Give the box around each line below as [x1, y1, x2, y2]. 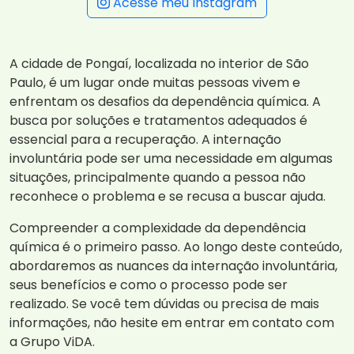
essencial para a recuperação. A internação [9, 130, 281, 149]
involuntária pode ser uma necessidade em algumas [9, 149, 333, 168]
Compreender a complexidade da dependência [9, 219, 306, 238]
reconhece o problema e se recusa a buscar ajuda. [9, 187, 326, 206]
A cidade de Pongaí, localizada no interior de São [9, 55, 309, 73]
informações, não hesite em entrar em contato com [9, 314, 334, 333]
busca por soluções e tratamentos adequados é [9, 111, 307, 130]
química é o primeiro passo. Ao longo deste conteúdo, [9, 238, 342, 257]
